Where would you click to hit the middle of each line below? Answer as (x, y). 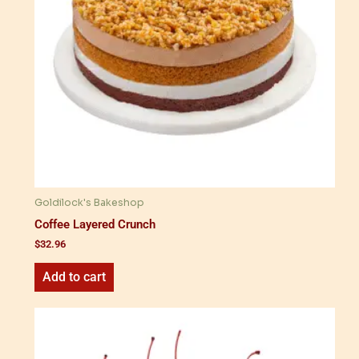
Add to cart (74, 276)
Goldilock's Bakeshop (89, 203)
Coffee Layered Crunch (95, 224)
